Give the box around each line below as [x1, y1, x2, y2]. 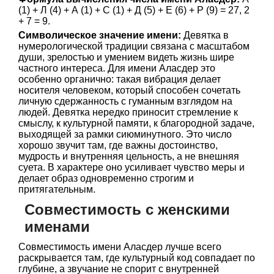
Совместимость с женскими [24, 201, 230, 218]
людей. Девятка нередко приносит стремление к [18, 107, 238, 117]
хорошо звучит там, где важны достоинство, [18, 140, 218, 150]
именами [24, 218, 90, 235]
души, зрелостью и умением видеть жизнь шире [18, 52, 234, 62]
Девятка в [181, 30, 229, 40]
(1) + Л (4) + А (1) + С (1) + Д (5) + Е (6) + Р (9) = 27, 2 [18, 5, 250, 15]
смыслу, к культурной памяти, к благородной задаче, [18, 118, 254, 128]
